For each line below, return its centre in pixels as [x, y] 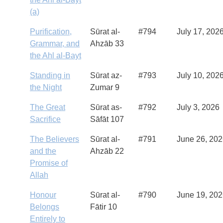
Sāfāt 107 [107, 119]
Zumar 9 [105, 87]
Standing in [50, 75]
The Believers [55, 139]
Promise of [49, 163]
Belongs [45, 207]
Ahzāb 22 [107, 151]
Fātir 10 [104, 207]
